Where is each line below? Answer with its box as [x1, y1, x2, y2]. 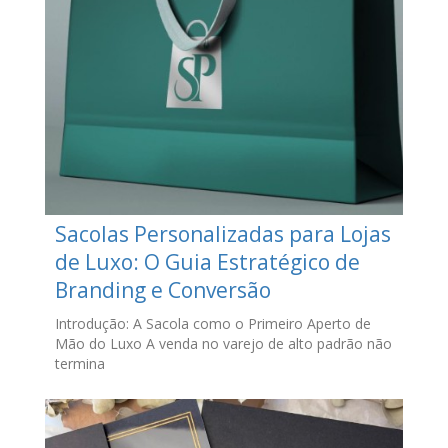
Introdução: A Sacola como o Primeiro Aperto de [54, 314, 371, 334]
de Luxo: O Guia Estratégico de [54, 248, 360, 277]
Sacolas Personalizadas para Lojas [54, 220, 391, 249]
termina [54, 354, 105, 374]
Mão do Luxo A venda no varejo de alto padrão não [54, 334, 392, 354]
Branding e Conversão [54, 276, 271, 305]
